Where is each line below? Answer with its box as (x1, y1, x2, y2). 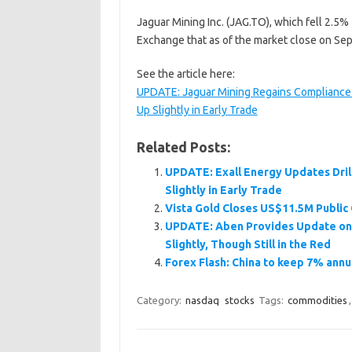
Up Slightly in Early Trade (136, 104, 258, 116)
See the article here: (136, 68, 235, 80)
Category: (136, 295, 184, 306)
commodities (287, 295, 347, 306)
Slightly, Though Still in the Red (164, 238, 331, 251)
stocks (224, 295, 255, 306)
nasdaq (185, 295, 219, 306)
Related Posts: (136, 140, 230, 155)
